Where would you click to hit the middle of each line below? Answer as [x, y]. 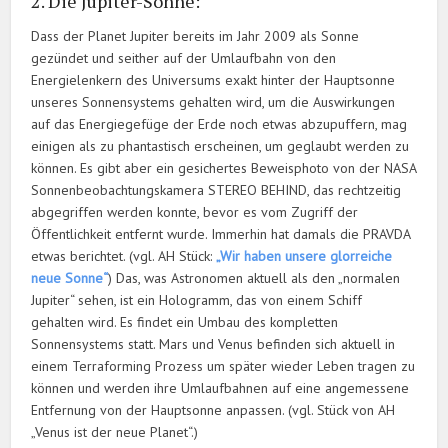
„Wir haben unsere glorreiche [304, 256]
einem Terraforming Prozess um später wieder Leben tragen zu [223, 366]
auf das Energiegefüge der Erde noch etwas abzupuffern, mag [219, 124]
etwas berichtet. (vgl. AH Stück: [124, 256]
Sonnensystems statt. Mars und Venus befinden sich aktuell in [213, 344]
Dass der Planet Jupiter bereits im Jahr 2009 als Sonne [195, 36]
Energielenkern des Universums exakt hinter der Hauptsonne [213, 80]
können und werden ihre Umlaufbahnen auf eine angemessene [220, 388]
